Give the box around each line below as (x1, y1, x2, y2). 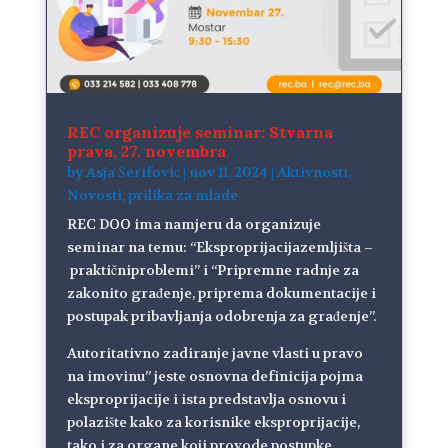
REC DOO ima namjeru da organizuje (66, 214, 321, 233)
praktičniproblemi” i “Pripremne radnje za (66, 260, 359, 279)
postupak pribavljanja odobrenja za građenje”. (66, 306, 376, 325)
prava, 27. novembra (66, 140, 226, 161)
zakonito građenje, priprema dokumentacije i (66, 283, 376, 302)
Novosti (66, 185, 122, 204)
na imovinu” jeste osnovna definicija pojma (66, 366, 363, 385)
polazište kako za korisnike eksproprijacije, (66, 412, 360, 431)
